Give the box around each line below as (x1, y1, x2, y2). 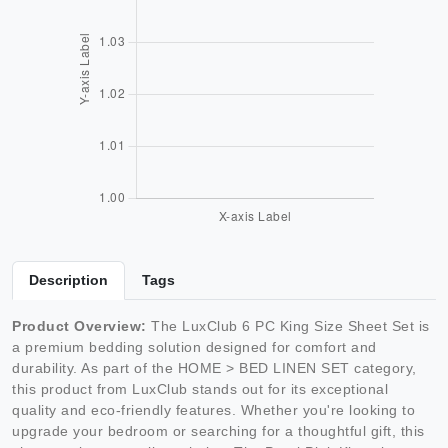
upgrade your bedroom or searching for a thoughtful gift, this (12, 423, 425, 440)
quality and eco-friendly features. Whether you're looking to (12, 402, 415, 419)
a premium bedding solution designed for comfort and (12, 339, 377, 356)
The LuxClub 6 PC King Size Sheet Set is (146, 318, 430, 335)
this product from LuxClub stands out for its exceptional (12, 381, 388, 398)
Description (29, 272, 108, 289)
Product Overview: (12, 318, 147, 335)
